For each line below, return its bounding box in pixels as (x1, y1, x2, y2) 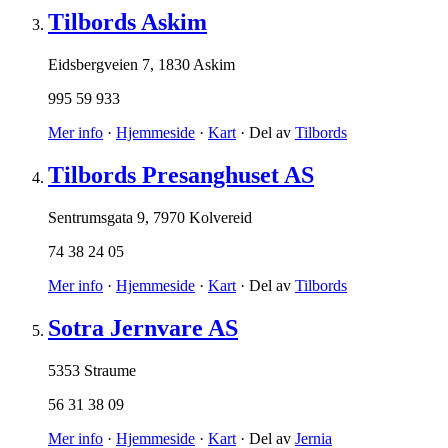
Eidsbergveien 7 (48, 56, 150, 74)
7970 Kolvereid (153, 209, 252, 227)
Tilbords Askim (48, 9, 207, 36)
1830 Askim (158, 56, 235, 74)
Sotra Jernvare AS (48, 315, 238, 342)
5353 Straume (48, 361, 136, 379)
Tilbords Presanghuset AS (48, 162, 314, 189)
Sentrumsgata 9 (48, 209, 145, 227)
